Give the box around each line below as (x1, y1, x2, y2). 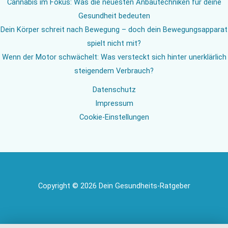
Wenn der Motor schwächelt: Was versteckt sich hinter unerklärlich (2, 52, 226, 62)
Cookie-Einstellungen (79, 112, 149, 122)
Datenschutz (92, 85, 136, 95)
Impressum (95, 99, 133, 108)
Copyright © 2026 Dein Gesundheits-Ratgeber (38, 181, 190, 190)
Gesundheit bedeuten (78, 11, 150, 21)
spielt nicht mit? (87, 39, 141, 48)
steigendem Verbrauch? (74, 66, 154, 76)
